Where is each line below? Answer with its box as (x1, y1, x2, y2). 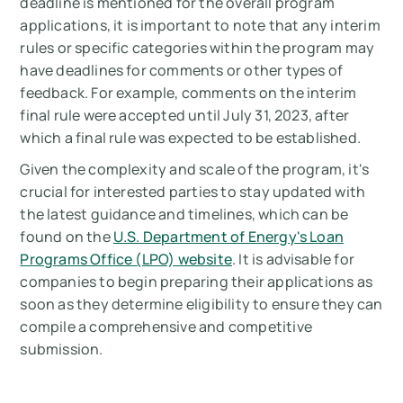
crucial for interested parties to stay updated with (20, 182, 366, 202)
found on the (20, 227, 113, 247)
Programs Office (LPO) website (20, 249, 232, 270)
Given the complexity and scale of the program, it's (20, 159, 370, 180)
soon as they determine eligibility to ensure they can (20, 294, 383, 315)
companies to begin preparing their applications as (20, 272, 373, 292)
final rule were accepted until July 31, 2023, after (20, 105, 350, 126)
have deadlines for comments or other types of (20, 60, 344, 81)
